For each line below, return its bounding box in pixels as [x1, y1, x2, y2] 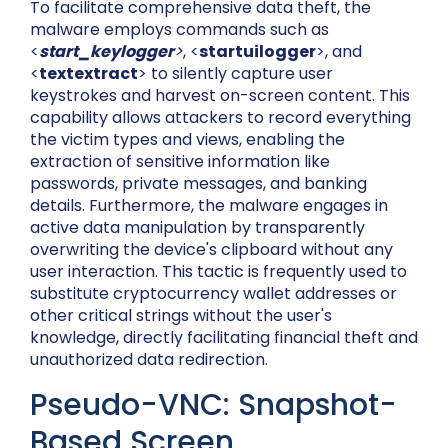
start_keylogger [39, 39, 174, 63]
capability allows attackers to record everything [30, 105, 411, 129]
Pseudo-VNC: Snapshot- [30, 383, 397, 426]
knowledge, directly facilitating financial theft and [30, 325, 418, 349]
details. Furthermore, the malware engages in [30, 193, 388, 217]
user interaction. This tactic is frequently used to [30, 259, 407, 283]
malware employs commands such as [30, 17, 329, 41]
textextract [39, 61, 138, 85]
